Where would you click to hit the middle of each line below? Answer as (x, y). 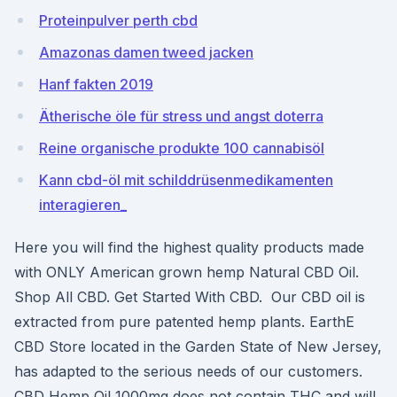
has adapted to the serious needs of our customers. (188, 371)
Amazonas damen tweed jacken (146, 52)
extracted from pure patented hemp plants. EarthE (184, 322)
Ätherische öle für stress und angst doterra (181, 116)
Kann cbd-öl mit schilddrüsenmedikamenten (186, 180)
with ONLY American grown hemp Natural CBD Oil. (187, 272)
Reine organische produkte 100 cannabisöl (182, 148)
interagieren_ (83, 205)
